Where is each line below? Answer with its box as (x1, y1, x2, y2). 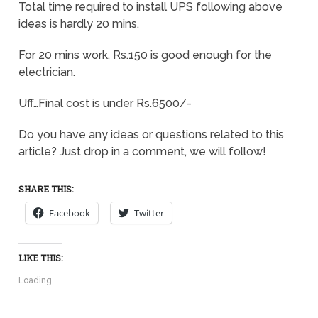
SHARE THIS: (18, 183, 74, 195)
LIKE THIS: (18, 252, 63, 264)
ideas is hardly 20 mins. (18, 17, 140, 31)
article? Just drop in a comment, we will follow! (18, 145, 267, 159)
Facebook (49, 207, 91, 220)
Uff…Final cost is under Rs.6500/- (18, 97, 192, 111)
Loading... (18, 275, 59, 286)
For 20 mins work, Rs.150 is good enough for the (18, 48, 273, 62)
